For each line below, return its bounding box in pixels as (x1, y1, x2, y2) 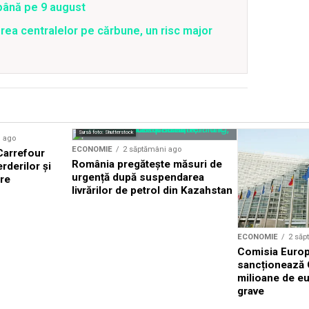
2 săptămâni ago (123, 145, 181, 154)
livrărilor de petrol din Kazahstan (72, 184, 232, 197)
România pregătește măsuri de (72, 158, 222, 170)
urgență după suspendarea (72, 171, 204, 183)
